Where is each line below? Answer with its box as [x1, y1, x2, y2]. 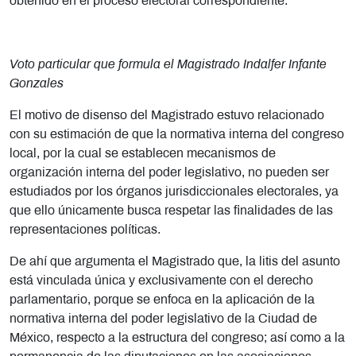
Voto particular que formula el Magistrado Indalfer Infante [10, 58, 327, 71]
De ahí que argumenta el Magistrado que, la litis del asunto [10, 255, 340, 268]
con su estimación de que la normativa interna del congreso [10, 128, 344, 141]
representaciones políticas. [10, 223, 161, 236]
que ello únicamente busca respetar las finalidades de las [10, 204, 333, 217]
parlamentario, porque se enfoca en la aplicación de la [10, 293, 315, 306]
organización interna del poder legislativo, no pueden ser [10, 166, 329, 179]
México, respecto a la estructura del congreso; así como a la [10, 331, 345, 344]
